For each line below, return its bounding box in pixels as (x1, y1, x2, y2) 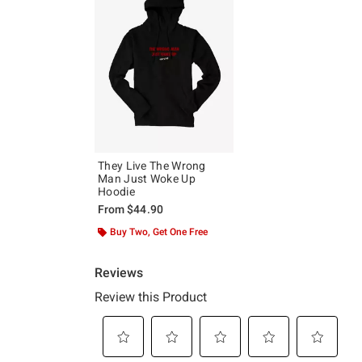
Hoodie (98, 184, 135, 198)
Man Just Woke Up (98, 171, 196, 185)
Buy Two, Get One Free (110, 225, 208, 238)
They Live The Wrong (98, 158, 206, 172)
